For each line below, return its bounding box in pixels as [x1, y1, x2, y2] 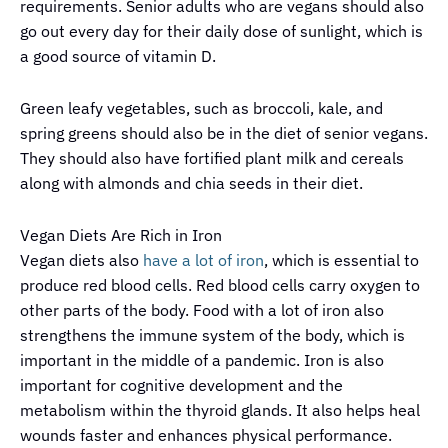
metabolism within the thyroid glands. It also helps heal [20, 400, 420, 421]
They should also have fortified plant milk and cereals [20, 148, 404, 169]
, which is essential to [264, 250, 419, 271]
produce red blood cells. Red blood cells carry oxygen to [20, 275, 420, 296]
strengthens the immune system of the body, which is [20, 325, 405, 346]
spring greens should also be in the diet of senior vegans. [20, 123, 428, 144]
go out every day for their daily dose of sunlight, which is [20, 21, 423, 42]
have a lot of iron [143, 250, 264, 271]
